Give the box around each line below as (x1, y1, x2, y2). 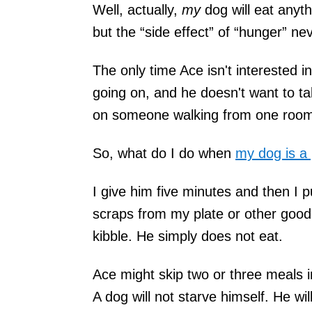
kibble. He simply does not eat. (93, 228, 283, 244)
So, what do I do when (93, 145, 235, 161)
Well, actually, (93, 1, 182, 17)
